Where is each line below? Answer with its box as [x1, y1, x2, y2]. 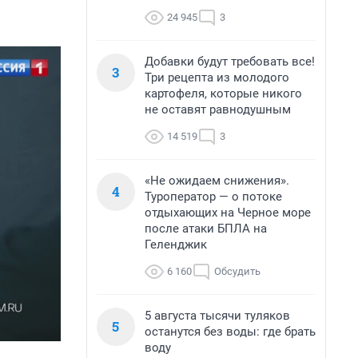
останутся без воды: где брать [145, 324, 316, 339]
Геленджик [145, 237, 207, 252]
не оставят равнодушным [145, 102, 291, 117]
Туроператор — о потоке [145, 189, 282, 204]
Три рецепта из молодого [145, 70, 289, 85]
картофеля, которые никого [145, 86, 302, 101]
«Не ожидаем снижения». [145, 173, 289, 188]
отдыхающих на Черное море [145, 205, 311, 220]
